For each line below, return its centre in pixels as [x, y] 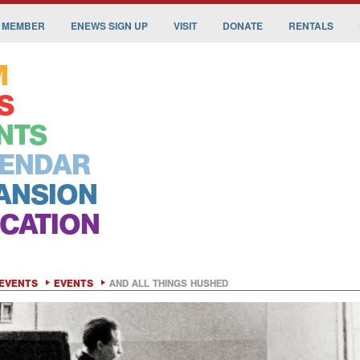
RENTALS [311, 26]
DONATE [243, 26]
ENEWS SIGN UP [109, 26]
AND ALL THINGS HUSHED [169, 284]
